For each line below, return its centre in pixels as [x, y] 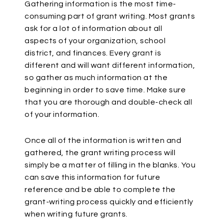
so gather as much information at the [96, 78]
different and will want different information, [110, 65]
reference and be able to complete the [100, 190]
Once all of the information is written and [103, 140]
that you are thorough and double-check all [108, 102]
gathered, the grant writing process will [100, 153]
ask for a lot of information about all [93, 28]
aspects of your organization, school [95, 41]
